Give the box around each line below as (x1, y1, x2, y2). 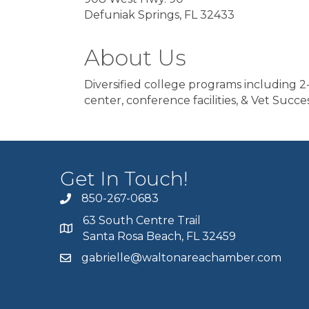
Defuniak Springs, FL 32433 (84, 8, 235, 21)
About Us (84, 44, 186, 71)
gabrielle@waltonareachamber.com (81, 251, 281, 264)
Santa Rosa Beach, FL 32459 (83, 230, 236, 243)
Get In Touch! (60, 167, 188, 190)
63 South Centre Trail (83, 214, 201, 227)
